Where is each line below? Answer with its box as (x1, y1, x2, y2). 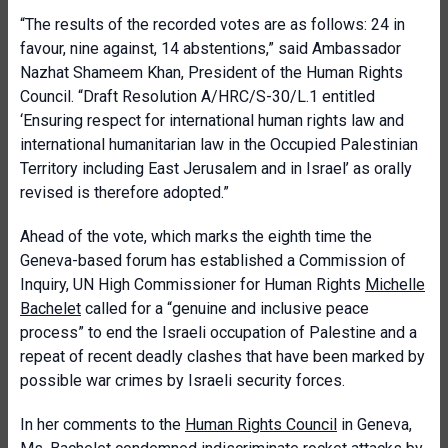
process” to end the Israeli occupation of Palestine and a (20, 323, 417, 342)
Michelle (365, 275, 425, 294)
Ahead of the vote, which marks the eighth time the (20, 227, 372, 246)
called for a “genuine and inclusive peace (81, 299, 369, 318)
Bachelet (20, 299, 81, 318)
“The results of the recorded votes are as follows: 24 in (20, 15, 405, 34)
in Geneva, (337, 415, 412, 434)
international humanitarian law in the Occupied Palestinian (20, 135, 418, 154)
